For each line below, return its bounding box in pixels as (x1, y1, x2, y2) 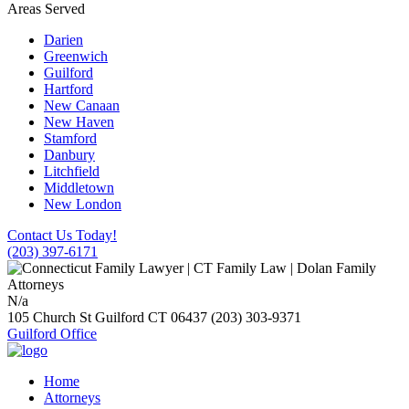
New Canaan (44, 97, 120, 113)
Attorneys (44, 389, 100, 405)
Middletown (44, 179, 114, 195)
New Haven (44, 113, 114, 130)
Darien (44, 31, 83, 47)
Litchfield (44, 163, 100, 179)
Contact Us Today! (7, 226, 117, 243)
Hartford (44, 80, 93, 97)
